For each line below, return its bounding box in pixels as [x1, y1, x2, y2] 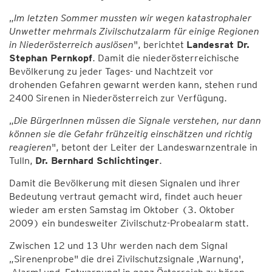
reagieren [9, 141, 52, 153]
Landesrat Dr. [186, 39, 250, 50]
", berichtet [134, 39, 186, 50]
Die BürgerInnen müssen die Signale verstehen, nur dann [14, 115, 261, 126]
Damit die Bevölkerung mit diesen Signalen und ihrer [9, 177, 240, 189]
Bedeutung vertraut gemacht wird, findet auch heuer [9, 191, 243, 202]
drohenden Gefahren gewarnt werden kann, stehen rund [9, 79, 257, 90]
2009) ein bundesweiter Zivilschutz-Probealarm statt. [9, 217, 249, 229]
